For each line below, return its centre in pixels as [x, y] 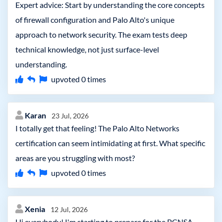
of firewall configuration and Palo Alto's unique [95, 20]
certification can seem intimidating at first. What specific [110, 143]
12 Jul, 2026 [69, 209]
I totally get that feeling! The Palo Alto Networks [97, 128]
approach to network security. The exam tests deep [101, 34]
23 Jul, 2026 [70, 116]
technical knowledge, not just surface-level [87, 49]
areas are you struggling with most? [75, 158]
